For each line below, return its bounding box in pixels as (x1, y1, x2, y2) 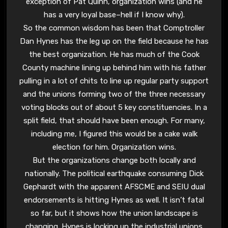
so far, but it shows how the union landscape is (30, 209, 198, 218)
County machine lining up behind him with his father (22, 63, 206, 73)
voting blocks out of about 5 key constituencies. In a (21, 103, 207, 112)
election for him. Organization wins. (52, 142, 176, 152)
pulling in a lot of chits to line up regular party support (19, 76, 209, 86)
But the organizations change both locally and (32, 156, 196, 165)
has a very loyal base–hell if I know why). (43, 10, 185, 20)
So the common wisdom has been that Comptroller (23, 23, 205, 33)
